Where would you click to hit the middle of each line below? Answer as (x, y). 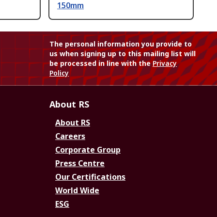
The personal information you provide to (121, 44)
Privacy (165, 63)
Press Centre (80, 163)
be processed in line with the (101, 63)
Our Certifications (90, 177)
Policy (59, 73)
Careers (70, 136)
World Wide (77, 190)
